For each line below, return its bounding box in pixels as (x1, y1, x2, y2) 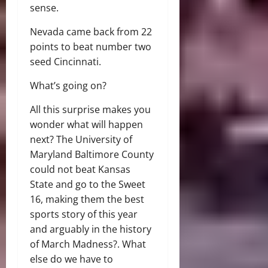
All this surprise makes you (30, 103, 151, 117)
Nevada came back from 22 (30, 25, 152, 39)
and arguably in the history (30, 223, 151, 236)
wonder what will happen (30, 118, 143, 132)
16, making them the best (30, 193, 144, 206)
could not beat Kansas (30, 163, 130, 176)
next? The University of (30, 133, 132, 147)
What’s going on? (30, 79, 106, 93)
